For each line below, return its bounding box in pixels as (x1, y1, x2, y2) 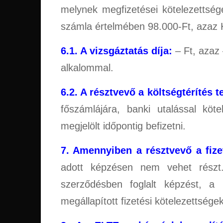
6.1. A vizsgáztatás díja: (61, 45, 172, 56)
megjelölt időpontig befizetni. (61, 120, 186, 131)
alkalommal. (61, 62, 113, 73)
